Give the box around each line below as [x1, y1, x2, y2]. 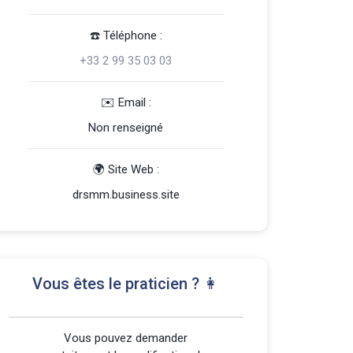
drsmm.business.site [72, 188, 180, 202]
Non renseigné [88, 121, 164, 135]
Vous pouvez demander [64, 331, 188, 345]
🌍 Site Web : [92, 162, 159, 176]
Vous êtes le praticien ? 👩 [32, 274, 220, 293]
